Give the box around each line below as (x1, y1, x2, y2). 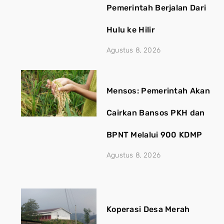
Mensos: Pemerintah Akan (106, 85, 210, 95)
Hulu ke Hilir (106, 24, 155, 34)
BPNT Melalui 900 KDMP (106, 129, 202, 139)
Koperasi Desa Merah (106, 204, 190, 214)
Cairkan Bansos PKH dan (106, 107, 205, 117)
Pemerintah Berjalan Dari (106, 2, 206, 12)
